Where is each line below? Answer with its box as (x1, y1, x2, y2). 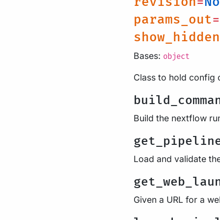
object (163, 52, 190, 61)
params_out (134, 12, 212, 27)
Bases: (134, 51, 163, 61)
